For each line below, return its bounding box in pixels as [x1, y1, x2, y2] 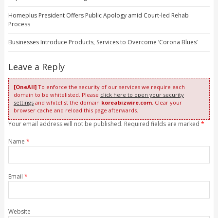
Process [8, 20, 30, 29]
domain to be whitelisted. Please [13, 91, 100, 99]
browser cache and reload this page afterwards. [13, 107, 138, 114]
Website [8, 207, 31, 216]
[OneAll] [13, 83, 36, 91]
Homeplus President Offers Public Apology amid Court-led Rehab [8, 11, 189, 20]
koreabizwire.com [101, 99, 152, 107]
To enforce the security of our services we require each [36, 83, 185, 91]
